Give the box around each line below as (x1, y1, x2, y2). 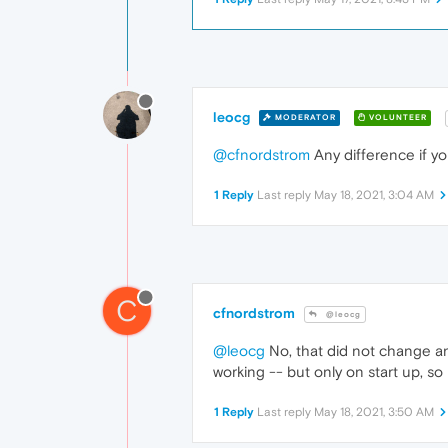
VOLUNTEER (366, 113, 427, 123)
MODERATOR (272, 113, 336, 123)
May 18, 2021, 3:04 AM (314, 187, 434, 202)
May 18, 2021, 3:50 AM (314, 404, 434, 419)
